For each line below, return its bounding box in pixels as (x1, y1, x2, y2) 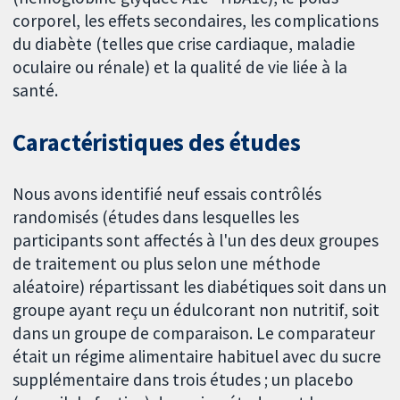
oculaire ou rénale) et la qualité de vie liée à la (12, 56, 348, 79)
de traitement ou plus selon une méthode (12, 253, 321, 274)
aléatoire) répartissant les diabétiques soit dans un (12, 276, 387, 297)
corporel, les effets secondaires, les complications (12, 10, 379, 32)
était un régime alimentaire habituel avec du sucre (12, 346, 382, 367)
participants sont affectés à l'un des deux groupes (12, 229, 379, 251)
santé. (12, 79, 59, 102)
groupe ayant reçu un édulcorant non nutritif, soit (12, 299, 380, 321)
